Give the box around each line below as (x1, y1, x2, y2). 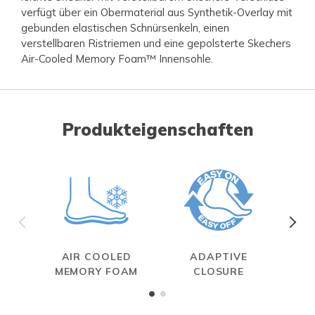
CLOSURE (193, 265, 245, 278)
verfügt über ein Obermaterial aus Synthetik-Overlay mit (21, 6, 292, 20)
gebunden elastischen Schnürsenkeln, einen (21, 21, 229, 35)
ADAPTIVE (190, 250, 247, 264)
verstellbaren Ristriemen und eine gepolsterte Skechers (21, 37, 291, 51)
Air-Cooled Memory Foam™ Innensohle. (21, 52, 213, 66)
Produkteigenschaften (61, 119, 254, 141)
